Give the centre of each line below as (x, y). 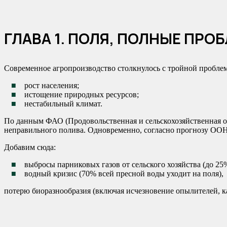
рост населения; (52, 86)
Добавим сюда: (30, 147)
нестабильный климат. (64, 104)
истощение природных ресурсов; (82, 95)
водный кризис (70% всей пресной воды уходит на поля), (124, 174)
